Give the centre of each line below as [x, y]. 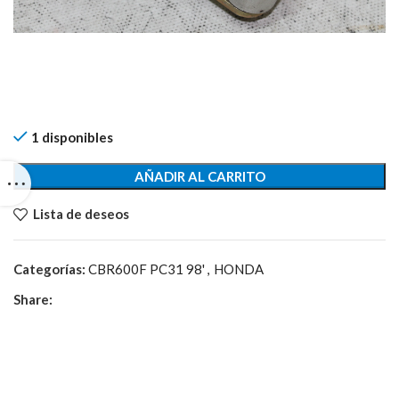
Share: [33, 299]
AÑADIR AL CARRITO [199, 176]
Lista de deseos [81, 214]
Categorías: [49, 269]
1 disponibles [72, 137]
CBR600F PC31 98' [147, 269]
